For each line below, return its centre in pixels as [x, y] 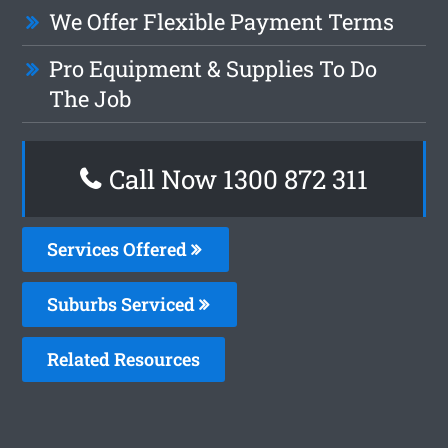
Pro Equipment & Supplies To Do [213, 68]
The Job [90, 98]
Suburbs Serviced [123, 303]
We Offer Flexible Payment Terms [222, 21]
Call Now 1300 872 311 [235, 178]
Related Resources [124, 358]
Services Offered [119, 248]
